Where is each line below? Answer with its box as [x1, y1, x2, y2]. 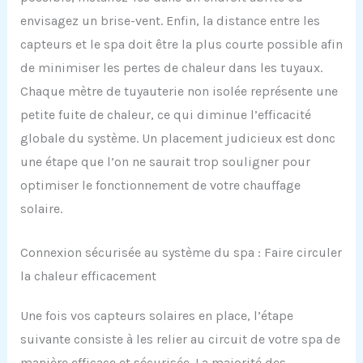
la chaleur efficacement [19, 268, 156, 284]
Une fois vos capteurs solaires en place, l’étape [19, 308, 293, 324]
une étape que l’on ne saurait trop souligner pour [19, 153, 310, 169]
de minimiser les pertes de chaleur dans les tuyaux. [19, 59, 322, 75]
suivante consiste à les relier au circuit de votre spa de [19, 331, 340, 348]
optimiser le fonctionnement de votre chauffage [19, 177, 301, 193]
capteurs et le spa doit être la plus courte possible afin [19, 36, 343, 52]
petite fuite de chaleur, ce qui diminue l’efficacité [19, 106, 311, 122]
